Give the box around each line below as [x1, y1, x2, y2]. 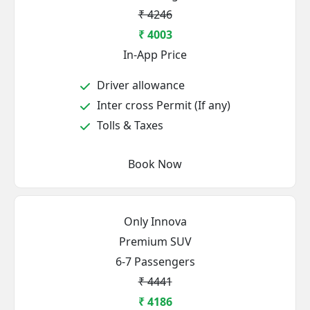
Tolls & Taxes [94, 118, 163, 133]
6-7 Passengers [115, 254, 195, 269]
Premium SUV [118, 234, 192, 249]
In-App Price [123, 47, 187, 62]
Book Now [128, 156, 182, 172]
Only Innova [123, 214, 187, 229]
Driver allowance [94, 77, 185, 93]
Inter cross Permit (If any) [94, 98, 230, 113]
